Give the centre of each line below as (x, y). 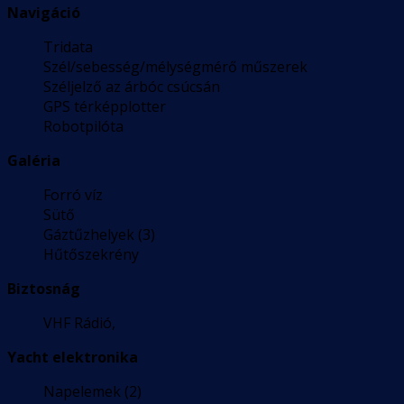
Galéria (34, 161)
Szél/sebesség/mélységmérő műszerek (175, 67)
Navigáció (44, 13)
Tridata (68, 47)
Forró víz (73, 195)
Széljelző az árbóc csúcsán (132, 87)
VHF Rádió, (79, 323)
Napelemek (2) (92, 392)
